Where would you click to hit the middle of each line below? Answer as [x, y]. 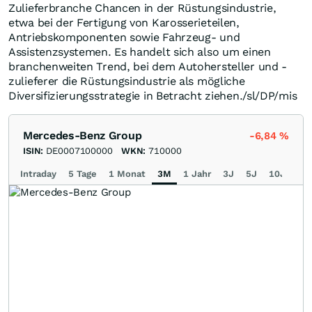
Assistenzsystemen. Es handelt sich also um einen [140, 52]
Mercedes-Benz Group [83, 136]
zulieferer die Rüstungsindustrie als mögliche [127, 81]
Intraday [38, 174]
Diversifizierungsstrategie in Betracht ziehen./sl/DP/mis [153, 96]
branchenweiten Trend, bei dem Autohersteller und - [148, 67]
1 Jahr [197, 174]
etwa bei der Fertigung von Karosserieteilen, [124, 23]
